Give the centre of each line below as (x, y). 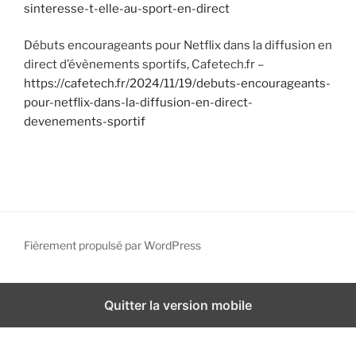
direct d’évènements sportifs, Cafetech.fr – (144, 65)
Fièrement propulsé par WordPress (112, 245)
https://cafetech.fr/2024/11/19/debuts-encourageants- (177, 84)
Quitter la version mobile (178, 306)
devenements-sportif (85, 122)
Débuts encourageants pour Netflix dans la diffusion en (178, 46)
